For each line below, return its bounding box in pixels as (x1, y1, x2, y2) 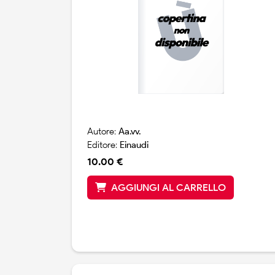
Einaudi (120, 139, 149, 151)
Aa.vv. (118, 126, 141, 137)
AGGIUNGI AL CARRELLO (111, 182, 226, 194)
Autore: (87, 126, 118, 137)
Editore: (87, 139, 120, 151)
